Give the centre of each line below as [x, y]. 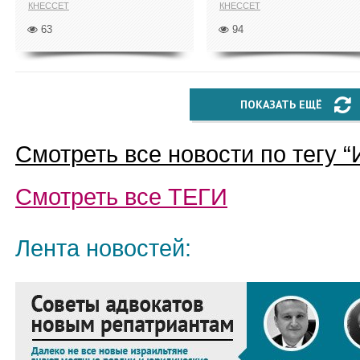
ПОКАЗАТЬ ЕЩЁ [281, 104]
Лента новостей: [103, 248]
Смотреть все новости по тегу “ [183, 154]
